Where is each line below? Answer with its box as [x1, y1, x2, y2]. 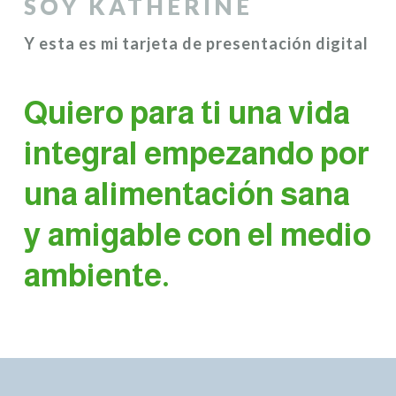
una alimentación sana [23, 176, 350, 212]
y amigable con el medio [23, 217, 371, 253]
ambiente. [23, 257, 170, 293]
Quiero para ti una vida [23, 95, 350, 131]
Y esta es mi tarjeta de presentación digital [23, 34, 369, 53]
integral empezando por [23, 135, 369, 171]
